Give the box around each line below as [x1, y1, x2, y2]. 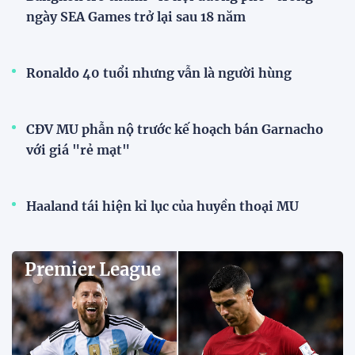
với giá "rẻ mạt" [26, 142, 130, 158]
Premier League [25, 258, 161, 281]
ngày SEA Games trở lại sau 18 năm [26, 9, 246, 25]
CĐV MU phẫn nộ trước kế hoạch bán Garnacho [26, 121, 323, 138]
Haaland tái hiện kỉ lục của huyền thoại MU [26, 198, 299, 215]
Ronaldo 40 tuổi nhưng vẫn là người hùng [26, 65, 292, 82]
